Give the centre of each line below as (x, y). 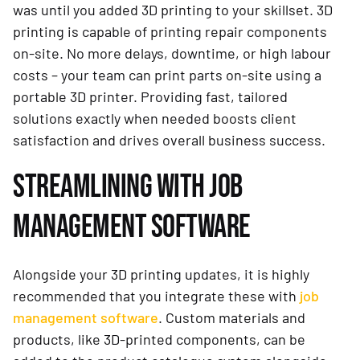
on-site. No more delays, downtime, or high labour (172, 53)
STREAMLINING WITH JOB (128, 188)
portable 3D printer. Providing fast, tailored (150, 97)
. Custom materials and (232, 318)
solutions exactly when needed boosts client (155, 119)
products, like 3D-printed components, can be (159, 340)
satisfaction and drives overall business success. (169, 140)
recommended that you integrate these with (156, 296)
